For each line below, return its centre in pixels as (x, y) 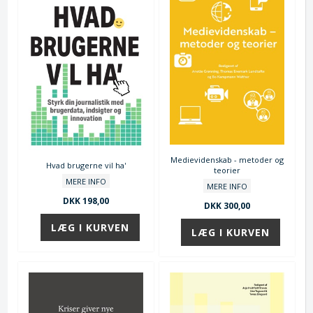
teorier (227, 170)
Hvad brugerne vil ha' (86, 166)
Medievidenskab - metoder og (227, 160)
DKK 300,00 (227, 206)
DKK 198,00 (86, 201)
